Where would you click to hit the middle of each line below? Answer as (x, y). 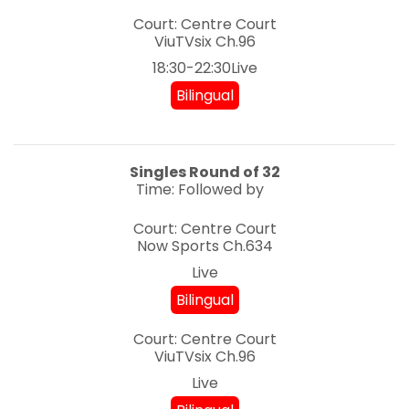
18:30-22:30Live (204, 68)
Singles (157, 173)
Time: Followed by (200, 190)
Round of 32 (234, 173)
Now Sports (178, 246)
